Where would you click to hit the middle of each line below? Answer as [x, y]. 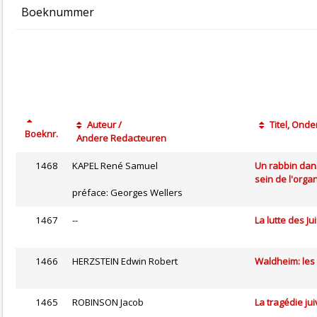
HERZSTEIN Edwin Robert [125, 261]
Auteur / [104, 125]
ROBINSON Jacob [108, 302]
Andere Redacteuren [119, 138]
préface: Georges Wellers [127, 193]
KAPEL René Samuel [115, 166]
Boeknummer [58, 12]
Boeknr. [40, 134]
